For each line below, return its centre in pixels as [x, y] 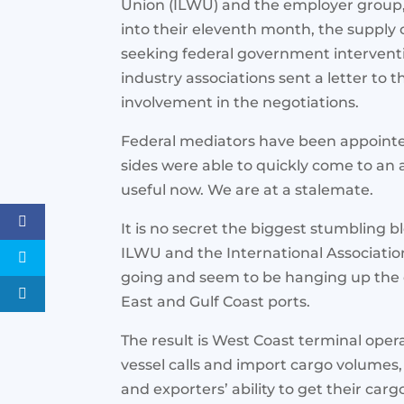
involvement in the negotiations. [240, 103]
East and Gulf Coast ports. [216, 302]
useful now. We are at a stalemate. [248, 190]
